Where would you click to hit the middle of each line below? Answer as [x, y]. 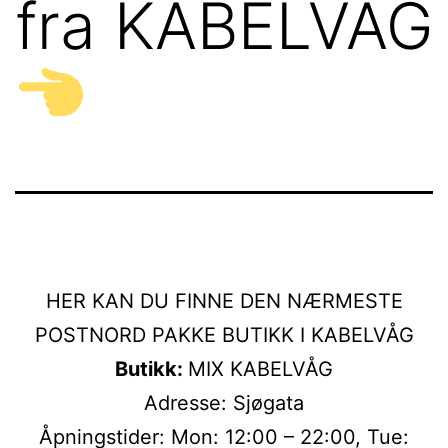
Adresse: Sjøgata [224, 402]
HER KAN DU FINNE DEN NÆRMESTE [224, 300]
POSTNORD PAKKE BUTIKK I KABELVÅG [224, 334]
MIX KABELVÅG [260, 368]
